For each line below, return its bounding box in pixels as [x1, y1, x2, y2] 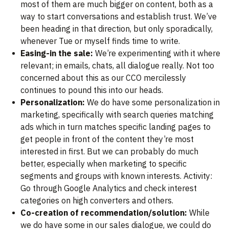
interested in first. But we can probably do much [20, 146, 198, 157]
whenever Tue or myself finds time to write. [20, 36, 180, 47]
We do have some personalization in [85, 97, 220, 108]
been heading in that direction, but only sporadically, [20, 24, 213, 34]
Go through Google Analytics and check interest [20, 183, 197, 194]
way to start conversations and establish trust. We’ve [20, 11, 217, 22]
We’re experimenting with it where [93, 48, 220, 59]
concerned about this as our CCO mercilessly [20, 73, 186, 83]
